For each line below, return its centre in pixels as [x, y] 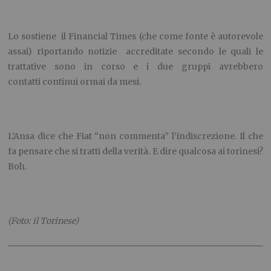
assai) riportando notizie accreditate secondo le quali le [135, 51]
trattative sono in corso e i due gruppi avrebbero [135, 66]
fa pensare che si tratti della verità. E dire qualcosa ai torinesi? [135, 151]
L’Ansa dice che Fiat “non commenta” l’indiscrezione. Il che [135, 136]
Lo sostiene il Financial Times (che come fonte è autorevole [135, 36]
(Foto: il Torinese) [44, 220]
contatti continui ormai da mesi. [75, 81]
